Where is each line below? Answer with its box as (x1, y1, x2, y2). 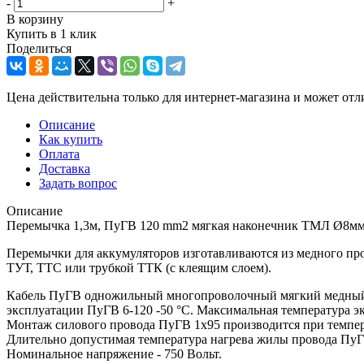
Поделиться (6, 41, 71, 55)
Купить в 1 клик (6, 26, 97, 41)
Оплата (39, 146, 80, 161)
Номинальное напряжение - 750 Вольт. (6, 346, 222, 361)
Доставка (39, 161, 90, 175)
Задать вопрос (39, 175, 117, 190)
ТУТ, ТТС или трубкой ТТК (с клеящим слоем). (6, 260, 271, 275)
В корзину (6, 11, 63, 26)
